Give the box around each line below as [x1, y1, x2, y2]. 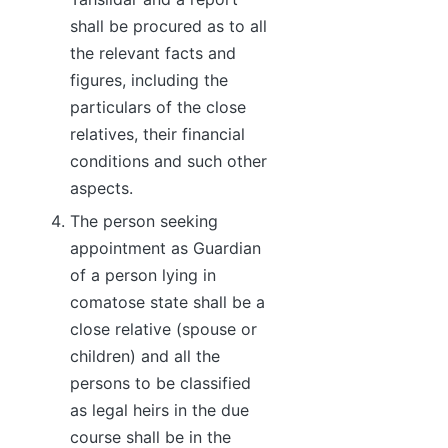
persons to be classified [70, 373, 251, 394]
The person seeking [70, 211, 218, 232]
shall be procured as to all [70, 15, 267, 36]
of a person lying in [70, 265, 216, 286]
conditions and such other [70, 150, 267, 171]
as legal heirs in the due [70, 400, 249, 421]
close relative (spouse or [70, 319, 257, 340]
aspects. [70, 177, 133, 198]
